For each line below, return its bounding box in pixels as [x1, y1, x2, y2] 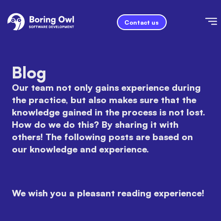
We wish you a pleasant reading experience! [12, 187, 204, 198]
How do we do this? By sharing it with [12, 119, 179, 130]
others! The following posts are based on [12, 131, 193, 142]
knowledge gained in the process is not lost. [12, 107, 205, 117]
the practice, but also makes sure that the [12, 94, 196, 105]
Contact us [124, 18, 159, 26]
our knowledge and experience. [12, 144, 149, 154]
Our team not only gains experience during [12, 82, 201, 93]
